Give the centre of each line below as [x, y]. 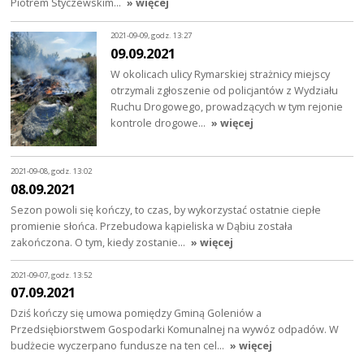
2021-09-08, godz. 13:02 [52, 171]
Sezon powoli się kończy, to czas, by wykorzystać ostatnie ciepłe [166, 209]
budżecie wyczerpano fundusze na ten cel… [119, 346]
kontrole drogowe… [160, 122]
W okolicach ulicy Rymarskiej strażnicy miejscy [221, 74]
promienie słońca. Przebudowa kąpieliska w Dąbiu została [152, 225]
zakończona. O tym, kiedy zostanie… [100, 242]
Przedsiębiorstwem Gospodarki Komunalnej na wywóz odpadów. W [175, 329]
